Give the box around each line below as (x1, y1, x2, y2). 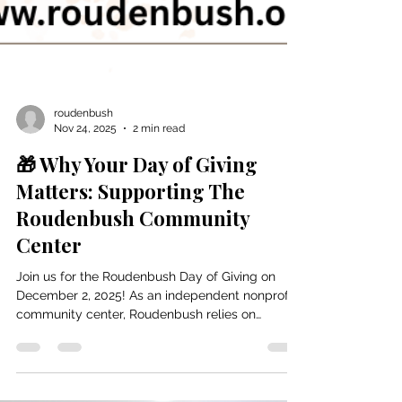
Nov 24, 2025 (54, 229, 117, 242)
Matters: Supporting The (16, 285, 245, 312)
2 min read (133, 229, 185, 242)
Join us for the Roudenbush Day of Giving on (16, 377, 275, 391)
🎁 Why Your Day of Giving (16, 258, 258, 285)
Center (16, 339, 82, 366)
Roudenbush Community (16, 312, 249, 339)
